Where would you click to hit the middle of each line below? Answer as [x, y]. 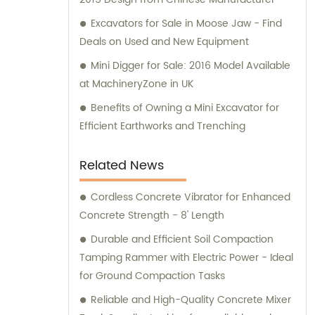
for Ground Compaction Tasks [152, 276]
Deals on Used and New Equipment [164, 42]
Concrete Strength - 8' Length [152, 216]
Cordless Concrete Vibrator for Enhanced [191, 198]
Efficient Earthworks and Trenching [162, 127]
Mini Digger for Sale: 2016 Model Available [191, 66]
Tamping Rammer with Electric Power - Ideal [186, 258]
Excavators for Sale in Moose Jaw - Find [186, 24]
